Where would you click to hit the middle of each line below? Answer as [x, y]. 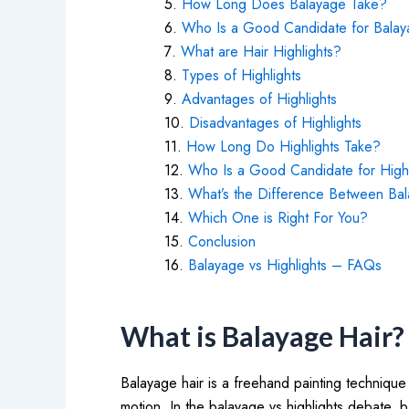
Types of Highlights [241, 75]
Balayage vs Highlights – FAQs [287, 265]
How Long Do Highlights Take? [283, 147]
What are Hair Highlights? [261, 52]
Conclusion [222, 241]
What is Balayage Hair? [262, 336]
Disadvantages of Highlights [275, 123]
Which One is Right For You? [278, 218]
